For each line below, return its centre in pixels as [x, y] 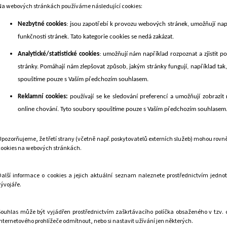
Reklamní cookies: [43, 96]
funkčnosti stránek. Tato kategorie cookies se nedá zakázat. [96, 36]
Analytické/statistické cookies [59, 54]
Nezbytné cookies [42, 24]
